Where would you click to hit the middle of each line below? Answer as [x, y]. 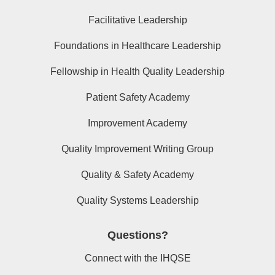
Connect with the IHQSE [137, 258]
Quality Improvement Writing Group [137, 149]
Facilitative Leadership [137, 20]
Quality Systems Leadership [137, 201]
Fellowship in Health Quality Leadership [137, 72]
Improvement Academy [137, 123]
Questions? [137, 235]
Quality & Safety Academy [137, 175]
